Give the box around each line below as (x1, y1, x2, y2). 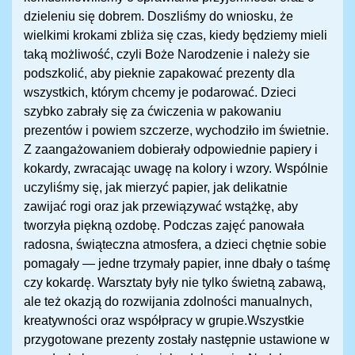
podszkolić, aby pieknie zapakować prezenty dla (24, 67, 295, 81)
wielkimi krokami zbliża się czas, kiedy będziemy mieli (24, 29, 327, 43)
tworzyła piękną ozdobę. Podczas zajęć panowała (24, 219, 304, 233)
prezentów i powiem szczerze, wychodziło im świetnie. (24, 124, 329, 138)
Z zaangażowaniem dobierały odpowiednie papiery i (24, 143, 318, 157)
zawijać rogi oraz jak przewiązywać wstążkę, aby (24, 200, 298, 214)
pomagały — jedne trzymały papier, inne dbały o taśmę (24, 257, 330, 271)
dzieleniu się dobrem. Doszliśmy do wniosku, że (24, 10, 293, 24)
